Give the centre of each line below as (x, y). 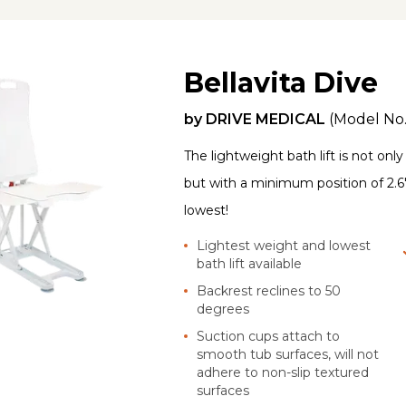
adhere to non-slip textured (283, 372)
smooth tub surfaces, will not (288, 354)
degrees (223, 309)
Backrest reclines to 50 (269, 290)
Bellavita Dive (281, 82)
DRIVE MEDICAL (266, 119)
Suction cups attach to (269, 336)
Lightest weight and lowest (284, 245)
